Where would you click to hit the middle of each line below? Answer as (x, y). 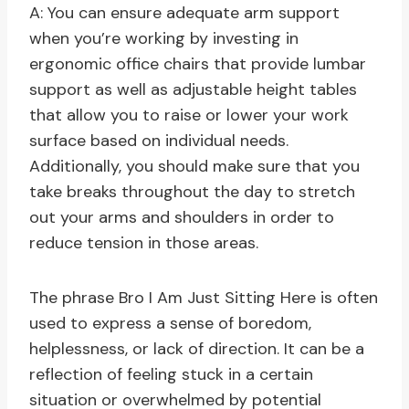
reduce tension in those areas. (144, 243)
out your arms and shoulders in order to (182, 218)
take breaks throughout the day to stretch (192, 192)
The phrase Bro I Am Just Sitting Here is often (204, 298)
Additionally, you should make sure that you (194, 167)
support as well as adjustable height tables (193, 90)
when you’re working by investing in (164, 39)
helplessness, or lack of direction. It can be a (197, 349)
